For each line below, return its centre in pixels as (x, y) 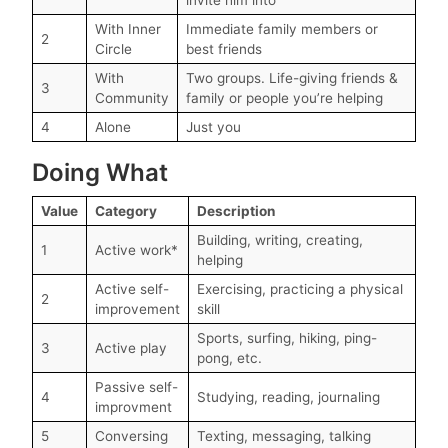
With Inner (128, 28)
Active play (131, 347)
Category (126, 210)
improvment (133, 406)
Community (132, 97)
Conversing (131, 435)
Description (236, 210)
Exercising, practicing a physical (300, 288)
